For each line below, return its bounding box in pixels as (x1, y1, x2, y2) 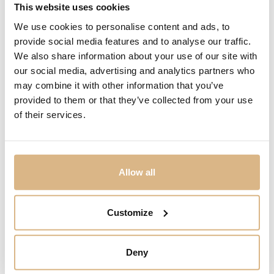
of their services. (14, 109, 86, 120)
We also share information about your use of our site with (14, 50, 257, 61)
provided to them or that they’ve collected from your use (14, 94, 253, 105)
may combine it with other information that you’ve (14, 80, 224, 91)
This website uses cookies (14, 1, 130, 12)
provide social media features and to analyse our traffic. (14, 35, 251, 46)
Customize (107, 207, 154, 218)
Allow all (119, 166, 155, 177)
